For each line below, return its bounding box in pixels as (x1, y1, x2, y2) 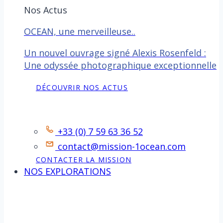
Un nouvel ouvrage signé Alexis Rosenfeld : (24, 47, 206, 59)
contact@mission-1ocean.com (58, 140, 186, 152)
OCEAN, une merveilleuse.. (24, 25, 135, 37)
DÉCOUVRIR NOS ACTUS (36, 83, 128, 92)
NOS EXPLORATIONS (24, 165, 111, 177)
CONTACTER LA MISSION (36, 155, 131, 164)
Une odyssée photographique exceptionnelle (24, 59, 217, 71)
